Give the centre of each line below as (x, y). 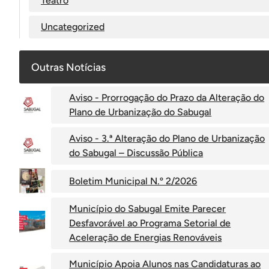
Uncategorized (73, 27)
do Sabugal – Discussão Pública (136, 153)
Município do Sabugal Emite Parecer (148, 209)
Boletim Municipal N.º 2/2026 (133, 181)
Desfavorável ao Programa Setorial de (150, 223)
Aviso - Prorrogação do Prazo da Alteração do (167, 98)
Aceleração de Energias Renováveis (146, 238)
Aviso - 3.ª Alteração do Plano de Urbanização (167, 138)
